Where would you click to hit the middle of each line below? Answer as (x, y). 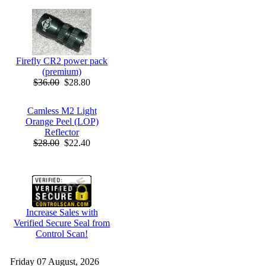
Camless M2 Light (62, 111)
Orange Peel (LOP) (62, 121)
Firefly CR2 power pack (62, 61)
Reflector (62, 132)
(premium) (62, 72)
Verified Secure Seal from (62, 223)
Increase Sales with (62, 212)
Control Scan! (62, 234)
